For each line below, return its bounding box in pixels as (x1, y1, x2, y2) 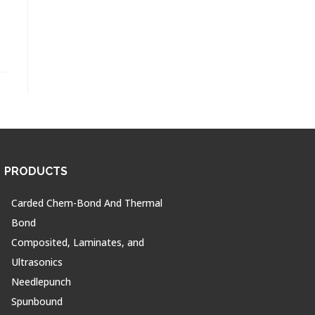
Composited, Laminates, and (11, 235, 145, 249)
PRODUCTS (4, 164, 68, 178)
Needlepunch (11, 274, 72, 288)
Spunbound (11, 294, 63, 308)
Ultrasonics (11, 255, 63, 269)
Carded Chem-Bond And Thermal (11, 195, 163, 210)
